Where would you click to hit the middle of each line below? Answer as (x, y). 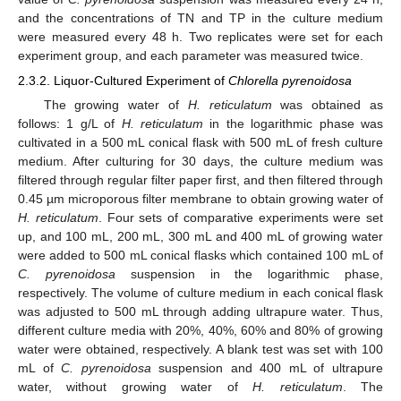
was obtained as (328, 105)
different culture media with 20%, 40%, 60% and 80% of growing (200, 331)
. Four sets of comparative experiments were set (240, 218)
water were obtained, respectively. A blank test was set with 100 (200, 350)
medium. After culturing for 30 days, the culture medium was (200, 162)
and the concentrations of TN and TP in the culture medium (200, 17)
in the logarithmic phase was (294, 124)
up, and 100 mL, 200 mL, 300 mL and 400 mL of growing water (200, 237)
